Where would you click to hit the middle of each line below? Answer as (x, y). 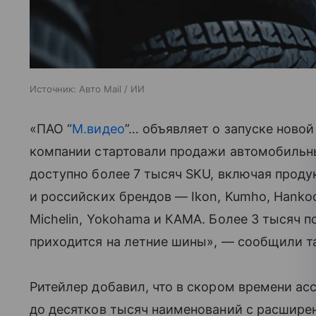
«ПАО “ (51, 128)
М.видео (98, 128)
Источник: (53, 89)
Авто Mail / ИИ (112, 89)
